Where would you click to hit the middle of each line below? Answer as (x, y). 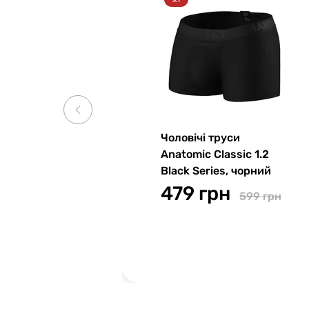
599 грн (260, 196)
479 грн (196, 193)
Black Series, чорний (216, 171)
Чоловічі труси (200, 138)
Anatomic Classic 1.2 (215, 154)
